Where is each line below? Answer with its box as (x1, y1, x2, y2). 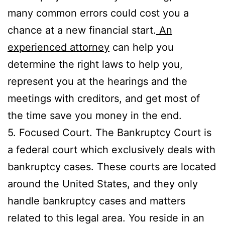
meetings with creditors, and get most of (8, 92, 200, 104)
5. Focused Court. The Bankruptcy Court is (8, 126, 211, 139)
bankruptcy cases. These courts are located (8, 160, 216, 173)
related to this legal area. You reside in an (8, 211, 204, 224)
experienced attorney (8, 41, 109, 53)
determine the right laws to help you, (8, 58, 183, 70)
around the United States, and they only (8, 177, 198, 190)
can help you (109, 41, 174, 53)
